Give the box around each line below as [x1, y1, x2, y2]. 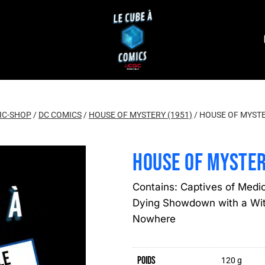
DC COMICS [38, 110, 82, 120]
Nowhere [132, 213, 176, 225]
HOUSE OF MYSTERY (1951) [89, 110, 192, 120]
